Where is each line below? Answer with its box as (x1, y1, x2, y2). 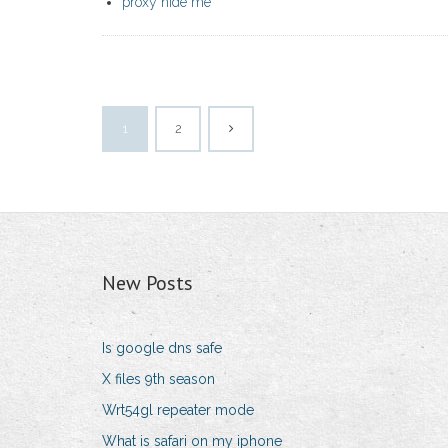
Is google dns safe (102, 340, 222, 357)
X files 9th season (102, 371, 215, 388)
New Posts (102, 270, 193, 297)
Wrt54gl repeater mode (102, 402, 254, 419)
